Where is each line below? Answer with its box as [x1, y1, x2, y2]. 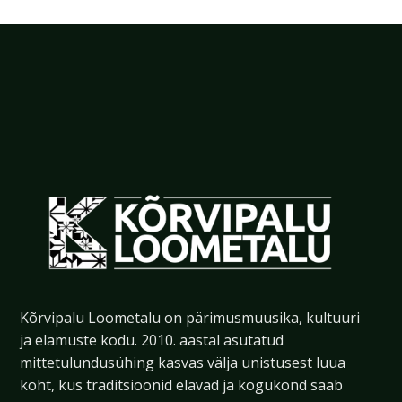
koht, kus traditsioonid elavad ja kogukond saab [20, 374, 344, 395]
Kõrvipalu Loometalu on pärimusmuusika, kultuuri [20, 307, 361, 328]
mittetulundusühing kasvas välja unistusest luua [20, 352, 346, 372]
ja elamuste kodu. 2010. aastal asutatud [20, 329, 284, 350]
